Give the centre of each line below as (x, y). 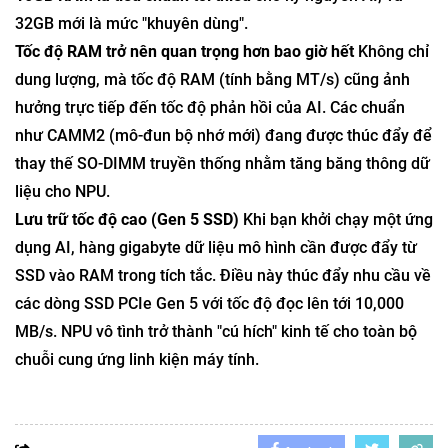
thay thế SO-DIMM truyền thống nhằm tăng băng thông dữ (222, 163)
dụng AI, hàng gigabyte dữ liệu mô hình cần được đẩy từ (216, 247)
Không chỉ (391, 51)
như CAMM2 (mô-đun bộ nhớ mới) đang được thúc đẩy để (223, 135)
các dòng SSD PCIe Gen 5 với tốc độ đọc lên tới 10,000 (209, 303)
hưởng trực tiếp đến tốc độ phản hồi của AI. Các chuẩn (210, 107)
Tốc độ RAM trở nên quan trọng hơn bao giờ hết (184, 51)
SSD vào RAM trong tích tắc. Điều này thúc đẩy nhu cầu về (223, 275)
